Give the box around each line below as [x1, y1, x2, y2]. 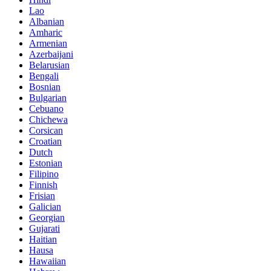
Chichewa [29, 114, 68, 125]
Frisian [29, 191, 55, 201]
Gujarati [29, 223, 60, 234]
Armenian [29, 38, 67, 49]
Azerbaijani [29, 49, 73, 60]
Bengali [29, 71, 59, 82]
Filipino [29, 169, 59, 180]
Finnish [29, 180, 57, 191]
